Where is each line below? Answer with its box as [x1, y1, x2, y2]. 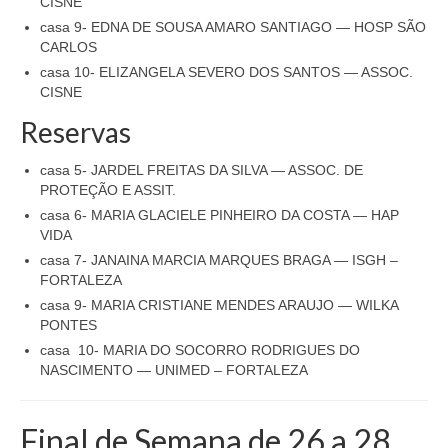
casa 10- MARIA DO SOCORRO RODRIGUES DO [40, 341, 360, 358]
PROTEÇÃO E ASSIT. [40, 181, 176, 198]
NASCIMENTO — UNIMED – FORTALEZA [40, 361, 308, 378]
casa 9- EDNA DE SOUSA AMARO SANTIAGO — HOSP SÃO [40, 18, 426, 35]
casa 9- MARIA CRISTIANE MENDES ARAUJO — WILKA [40, 296, 398, 313]
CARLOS [40, 38, 97, 55]
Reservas [20, 114, 131, 149]
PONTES [40, 316, 97, 333]
